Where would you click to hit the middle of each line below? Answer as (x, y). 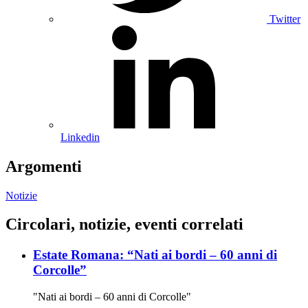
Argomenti (44, 166)
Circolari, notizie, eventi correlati (124, 224)
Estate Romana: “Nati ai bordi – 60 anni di (155, 255)
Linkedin (80, 137)
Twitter (285, 19)
